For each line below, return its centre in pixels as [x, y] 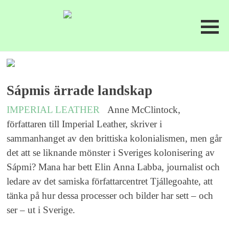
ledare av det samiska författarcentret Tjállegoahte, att [110, 181]
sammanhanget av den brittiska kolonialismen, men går [114, 139]
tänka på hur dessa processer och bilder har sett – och [110, 196]
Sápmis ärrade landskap [80, 90]
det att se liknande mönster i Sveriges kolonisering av [111, 153]
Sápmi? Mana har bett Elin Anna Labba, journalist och [113, 167]
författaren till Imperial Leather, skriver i [85, 124]
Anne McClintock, [144, 110]
